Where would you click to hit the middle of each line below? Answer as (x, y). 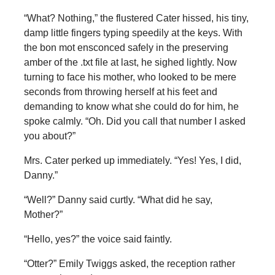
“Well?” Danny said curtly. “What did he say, (118, 199)
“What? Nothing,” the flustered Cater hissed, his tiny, (136, 18)
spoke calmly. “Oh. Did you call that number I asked (134, 121)
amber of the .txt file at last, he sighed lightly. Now (130, 62)
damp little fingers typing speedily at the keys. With (133, 33)
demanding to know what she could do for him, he (131, 106)
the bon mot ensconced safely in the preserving (126, 47)
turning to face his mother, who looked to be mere (130, 77)
